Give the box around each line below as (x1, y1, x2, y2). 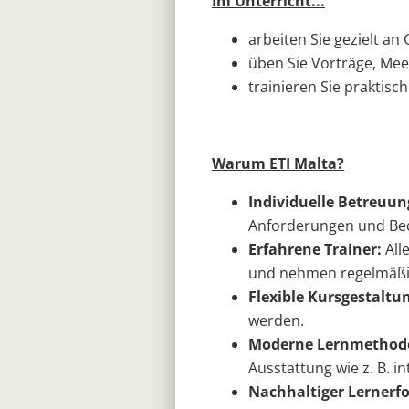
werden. (248, 310, 304, 331)
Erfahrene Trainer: (248, 239, 382, 260)
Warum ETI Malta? (212, 153, 344, 174)
